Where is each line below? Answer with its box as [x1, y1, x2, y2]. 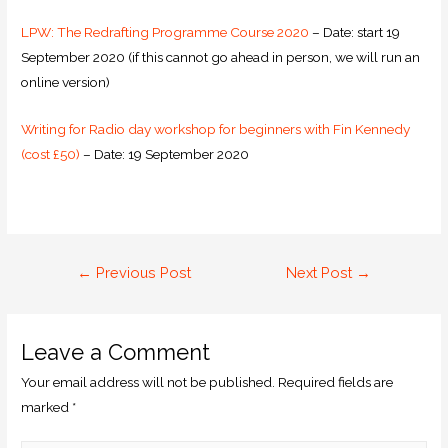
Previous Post [91, 263, 191, 281]
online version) [21, 74, 111, 91]
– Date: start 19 [309, 24, 401, 41]
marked [21, 399, 73, 416]
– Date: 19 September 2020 [80, 146, 250, 163]
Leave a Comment [21, 339, 211, 366]
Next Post [286, 263, 357, 281]
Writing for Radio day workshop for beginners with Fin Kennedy [21, 121, 411, 138]
